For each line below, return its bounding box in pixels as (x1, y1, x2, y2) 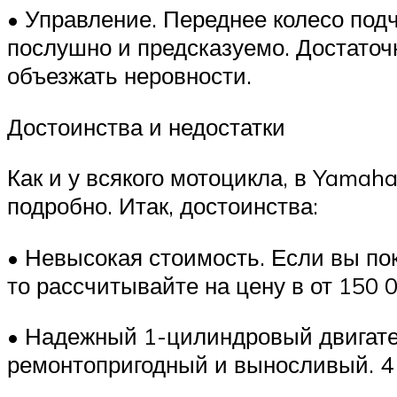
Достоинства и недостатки (7, 112, 285, 141)
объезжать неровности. (7, 60, 252, 90)
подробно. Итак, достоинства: (7, 191, 318, 221)
